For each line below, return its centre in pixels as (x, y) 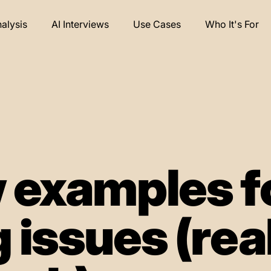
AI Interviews (80, 24)
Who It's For (232, 24)
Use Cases (157, 24)
